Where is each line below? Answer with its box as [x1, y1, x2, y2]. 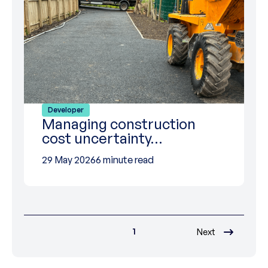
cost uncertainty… [42, 129, 162, 147]
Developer [48, 105, 84, 114]
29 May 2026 [42, 154, 96, 166]
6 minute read [96, 154, 154, 166]
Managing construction [42, 115, 196, 133]
